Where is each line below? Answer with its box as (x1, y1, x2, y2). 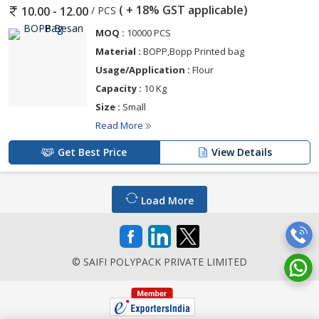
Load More (138, 194, 194, 207)
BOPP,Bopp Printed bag (141, 45, 244, 58)
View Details (211, 145, 272, 159)
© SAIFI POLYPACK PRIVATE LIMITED (72, 255, 247, 268)
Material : (95, 45, 141, 58)
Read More (95, 119, 145, 132)
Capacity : (95, 82, 142, 95)
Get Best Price (58, 145, 127, 159)
